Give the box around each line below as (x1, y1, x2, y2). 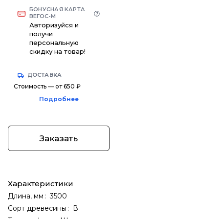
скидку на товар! (29, 47, 86, 55)
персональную (29, 39, 79, 46)
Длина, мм (8, 192, 44, 200)
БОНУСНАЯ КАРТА (29, 6, 86, 13)
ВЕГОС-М (29, 13, 56, 20)
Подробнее (39, 95, 79, 103)
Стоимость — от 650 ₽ (14, 83, 81, 90)
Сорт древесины (8, 204, 66, 213)
